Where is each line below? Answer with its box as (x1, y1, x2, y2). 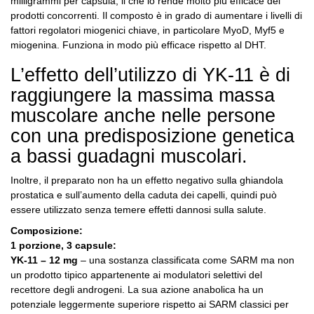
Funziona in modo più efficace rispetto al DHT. (62, 39, 266, 51)
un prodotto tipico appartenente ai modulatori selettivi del (11, 269, 262, 281)
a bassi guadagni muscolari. (11, 146, 247, 168)
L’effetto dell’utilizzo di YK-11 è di (11, 64, 290, 86)
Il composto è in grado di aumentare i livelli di (102, 10, 302, 22)
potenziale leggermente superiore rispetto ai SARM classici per (11, 299, 289, 310)
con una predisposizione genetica (11, 125, 294, 147)
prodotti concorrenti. (11, 10, 102, 22)
